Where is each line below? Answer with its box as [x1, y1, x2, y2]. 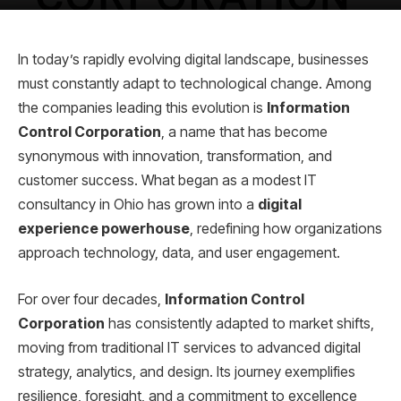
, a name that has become [161, 124, 328, 141]
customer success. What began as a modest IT [18, 172, 317, 189]
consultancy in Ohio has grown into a [18, 196, 258, 213]
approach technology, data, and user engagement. [18, 244, 340, 261]
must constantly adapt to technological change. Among [18, 75, 371, 92]
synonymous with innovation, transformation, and [18, 148, 332, 165]
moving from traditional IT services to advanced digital [18, 338, 361, 356]
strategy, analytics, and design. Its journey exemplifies [18, 363, 355, 380]
